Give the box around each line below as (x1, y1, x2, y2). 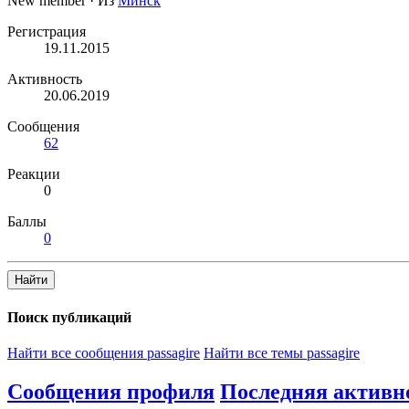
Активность (7, 71, 82, 88)
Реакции (7, 166, 60, 183)
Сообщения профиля (7, 379, 215, 404)
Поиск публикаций (7, 309, 131, 325)
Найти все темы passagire (204, 344, 360, 361)
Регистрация (7, 24, 86, 40)
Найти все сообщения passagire (7, 344, 200, 361)
